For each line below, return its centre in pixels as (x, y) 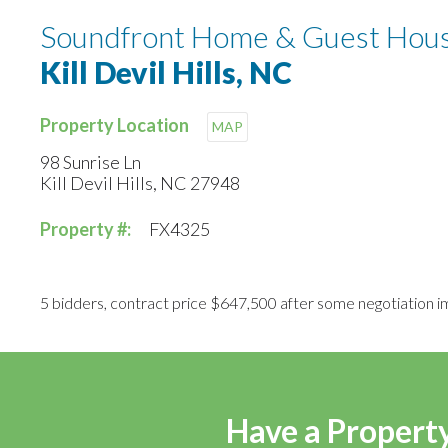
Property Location (116, 125)
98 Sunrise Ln (90, 162)
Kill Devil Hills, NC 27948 (140, 183)
